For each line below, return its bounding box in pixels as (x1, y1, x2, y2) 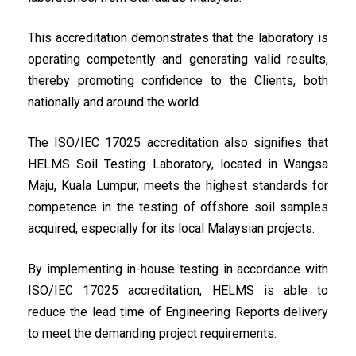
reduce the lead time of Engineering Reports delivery (28, 304, 328, 319)
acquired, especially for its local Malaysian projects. (28, 221, 315, 236)
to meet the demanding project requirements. (28, 326, 277, 341)
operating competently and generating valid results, (28, 52, 328, 67)
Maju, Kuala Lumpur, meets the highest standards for (28, 178, 328, 193)
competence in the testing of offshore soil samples (28, 199, 328, 215)
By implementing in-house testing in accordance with (28, 261, 328, 277)
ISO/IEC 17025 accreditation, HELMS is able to (28, 283, 328, 298)
